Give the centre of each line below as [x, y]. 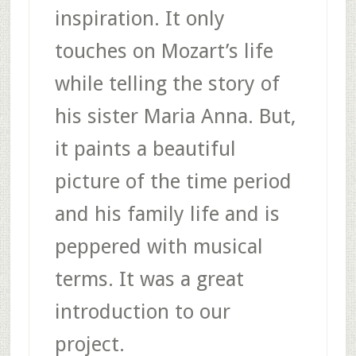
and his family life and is [167, 213]
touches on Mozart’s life [164, 50]
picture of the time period [173, 181]
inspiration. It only [139, 18]
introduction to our [142, 311]
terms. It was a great [149, 279]
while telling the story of [167, 83]
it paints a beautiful [145, 148]
